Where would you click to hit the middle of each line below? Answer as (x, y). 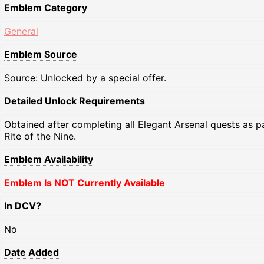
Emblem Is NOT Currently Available (85, 183)
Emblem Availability (49, 159)
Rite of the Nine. (40, 136)
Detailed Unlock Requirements (75, 101)
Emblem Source (41, 55)
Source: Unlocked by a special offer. (85, 78)
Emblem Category (46, 8)
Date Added (32, 253)
